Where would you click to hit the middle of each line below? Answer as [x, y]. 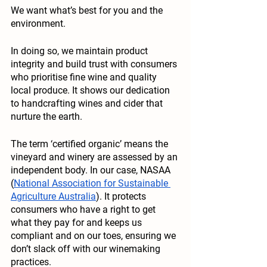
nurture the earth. [48, 117]
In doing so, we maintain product [80, 51]
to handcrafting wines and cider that [88, 104]
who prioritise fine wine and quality [85, 77]
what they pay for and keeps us [77, 223]
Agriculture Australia [53, 197]
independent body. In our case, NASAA [92, 170]
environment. [39, 24]
